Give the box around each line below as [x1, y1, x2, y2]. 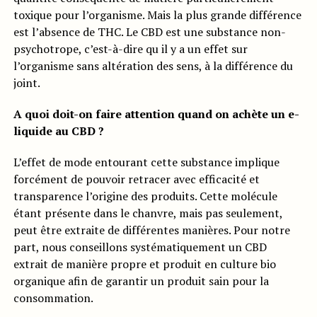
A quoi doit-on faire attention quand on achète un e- [13, 106, 299, 122]
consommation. [13, 290, 93, 306]
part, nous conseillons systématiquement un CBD [13, 239, 267, 255]
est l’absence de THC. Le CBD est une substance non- [13, 24, 286, 40]
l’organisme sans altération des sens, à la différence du [13, 58, 293, 74]
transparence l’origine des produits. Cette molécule [13, 188, 277, 204]
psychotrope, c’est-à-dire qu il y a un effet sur [13, 41, 248, 57]
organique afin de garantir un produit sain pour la [13, 273, 269, 289]
